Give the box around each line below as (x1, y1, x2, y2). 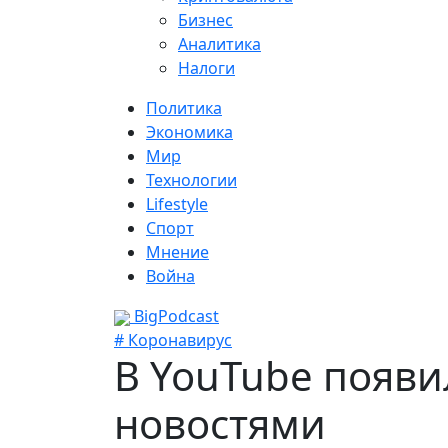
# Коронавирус (114, 329, 232, 351)
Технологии (146, 169, 237, 191)
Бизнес (178, 9, 233, 31)
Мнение (146, 241, 209, 263)
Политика (146, 97, 222, 119)
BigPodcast (130, 305, 219, 327)
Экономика (146, 121, 233, 143)
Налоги (178, 57, 235, 79)
